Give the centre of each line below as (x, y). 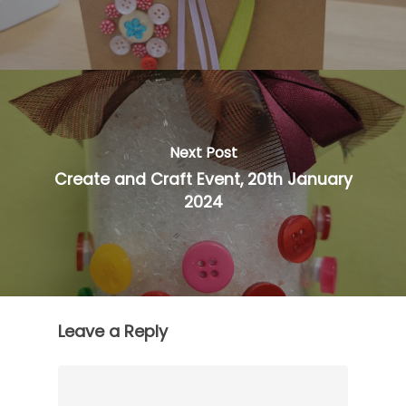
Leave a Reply (113, 331)
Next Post (203, 152)
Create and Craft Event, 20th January (203, 179)
